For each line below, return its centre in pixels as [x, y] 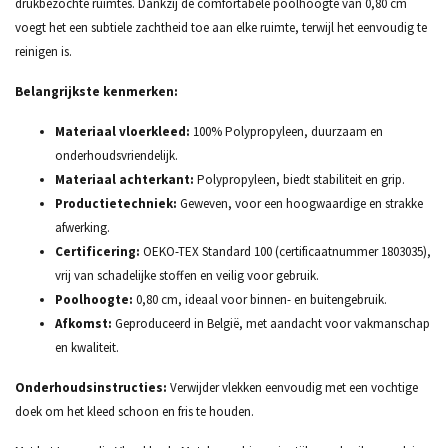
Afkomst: [83, 323]
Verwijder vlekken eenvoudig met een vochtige [292, 387]
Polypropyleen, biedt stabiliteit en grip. [299, 179]
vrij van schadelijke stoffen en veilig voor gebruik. [187, 275]
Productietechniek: [116, 203]
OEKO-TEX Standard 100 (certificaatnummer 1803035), [285, 251]
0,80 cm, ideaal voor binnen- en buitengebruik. [260, 299]
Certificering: [97, 251]
